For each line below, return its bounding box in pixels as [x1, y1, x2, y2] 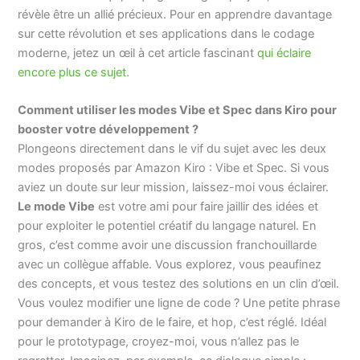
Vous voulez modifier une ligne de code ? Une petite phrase [18, 296, 341, 311]
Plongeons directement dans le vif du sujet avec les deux [18, 141, 327, 157]
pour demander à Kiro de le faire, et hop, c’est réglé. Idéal [18, 315, 327, 330]
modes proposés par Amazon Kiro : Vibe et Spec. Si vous [18, 161, 330, 176]
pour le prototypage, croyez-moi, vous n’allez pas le [18, 334, 300, 350]
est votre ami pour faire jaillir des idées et [95, 199, 319, 215]
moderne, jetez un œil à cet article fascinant [18, 46, 258, 61]
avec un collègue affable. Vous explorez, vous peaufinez [18, 257, 322, 272]
